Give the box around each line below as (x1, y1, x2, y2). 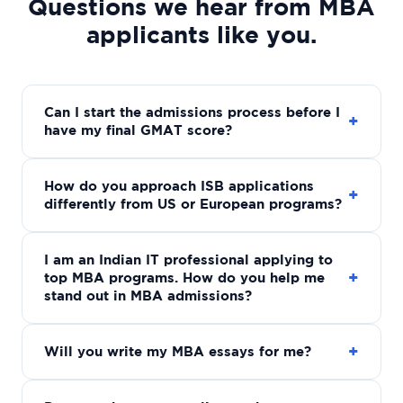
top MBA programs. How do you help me (44, 269, 325, 285)
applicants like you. (86, 20, 317, 48)
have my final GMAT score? (44, 121, 232, 138)
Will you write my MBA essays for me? (44, 343, 311, 359)
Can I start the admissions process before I (44, 103, 340, 120)
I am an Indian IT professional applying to (44, 251, 333, 267)
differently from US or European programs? (44, 195, 342, 211)
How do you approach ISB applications (44, 177, 314, 193)
